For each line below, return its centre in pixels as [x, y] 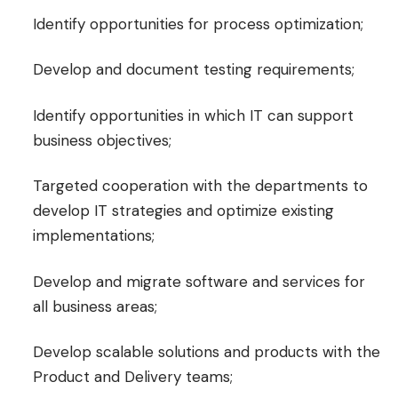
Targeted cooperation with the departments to [200, 186]
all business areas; [95, 306]
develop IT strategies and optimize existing [183, 211]
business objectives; [102, 140]
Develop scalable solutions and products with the [207, 352]
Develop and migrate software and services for [199, 281]
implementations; [94, 235]
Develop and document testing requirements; [194, 69]
